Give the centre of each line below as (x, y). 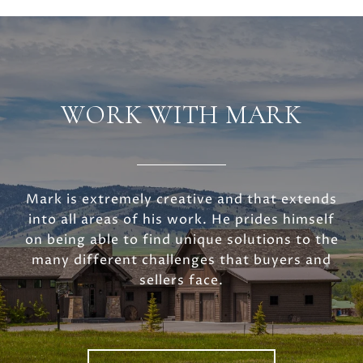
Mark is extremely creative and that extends (181, 199)
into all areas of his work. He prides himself (181, 219)
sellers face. (181, 280)
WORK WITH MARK (181, 114)
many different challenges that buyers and (181, 260)
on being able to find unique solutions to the (181, 239)
